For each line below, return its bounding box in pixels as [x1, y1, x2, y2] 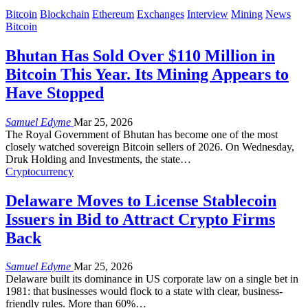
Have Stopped [5, 83, 104, 102]
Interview [187, 8, 228, 20]
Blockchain [40, 8, 89, 20]
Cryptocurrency [5, 165, 74, 177]
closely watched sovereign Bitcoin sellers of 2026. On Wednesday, [5, 140, 294, 153]
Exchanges [137, 8, 184, 20]
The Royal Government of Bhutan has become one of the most [5, 128, 278, 140]
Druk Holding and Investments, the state [5, 153, 180, 165]
